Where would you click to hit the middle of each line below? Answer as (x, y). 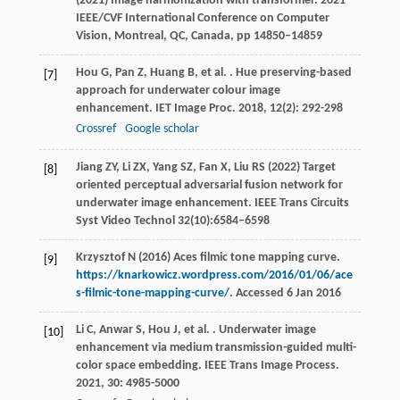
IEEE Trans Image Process (270, 366)
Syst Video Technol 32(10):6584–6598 (172, 221)
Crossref (96, 129)
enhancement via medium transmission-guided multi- (216, 348)
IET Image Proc (193, 109)
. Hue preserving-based (289, 73)
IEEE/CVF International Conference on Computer (202, 19)
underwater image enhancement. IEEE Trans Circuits (212, 204)
